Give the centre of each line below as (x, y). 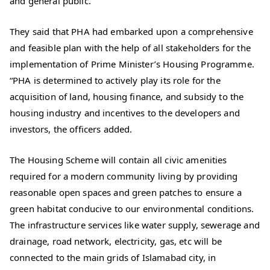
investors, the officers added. (71, 129)
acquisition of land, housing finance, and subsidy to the (127, 97)
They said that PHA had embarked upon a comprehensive (131, 32)
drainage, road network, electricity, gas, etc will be (116, 241)
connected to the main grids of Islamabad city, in (113, 258)
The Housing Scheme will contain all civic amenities (118, 160)
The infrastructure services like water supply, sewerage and (135, 225)
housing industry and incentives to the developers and (125, 113)
